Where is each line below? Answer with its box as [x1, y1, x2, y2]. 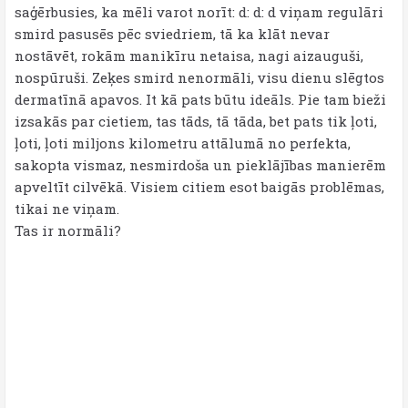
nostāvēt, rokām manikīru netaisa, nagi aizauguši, [15, 46, 363, 65]
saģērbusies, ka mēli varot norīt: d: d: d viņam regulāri [15, 3, 383, 21]
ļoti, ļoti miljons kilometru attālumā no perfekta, [15, 134, 351, 152]
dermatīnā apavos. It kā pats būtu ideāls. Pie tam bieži [15, 90, 386, 108]
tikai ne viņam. [15, 199, 119, 218]
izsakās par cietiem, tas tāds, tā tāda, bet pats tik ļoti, [15, 112, 377, 130]
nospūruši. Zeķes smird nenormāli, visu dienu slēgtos [15, 68, 384, 87]
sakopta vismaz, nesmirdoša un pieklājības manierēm [15, 156, 386, 174]
